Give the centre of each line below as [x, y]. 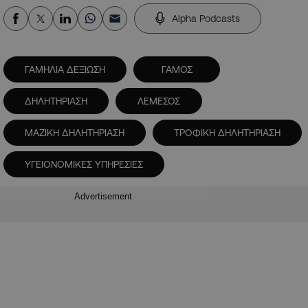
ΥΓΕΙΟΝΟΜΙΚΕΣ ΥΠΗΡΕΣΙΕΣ [84, 165]
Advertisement [103, 196]
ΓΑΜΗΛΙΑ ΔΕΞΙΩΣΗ [65, 70]
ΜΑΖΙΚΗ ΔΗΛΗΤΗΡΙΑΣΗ [75, 133]
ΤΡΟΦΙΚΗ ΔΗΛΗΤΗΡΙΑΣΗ [227, 133]
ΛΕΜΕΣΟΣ [159, 101]
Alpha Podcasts [206, 19]
